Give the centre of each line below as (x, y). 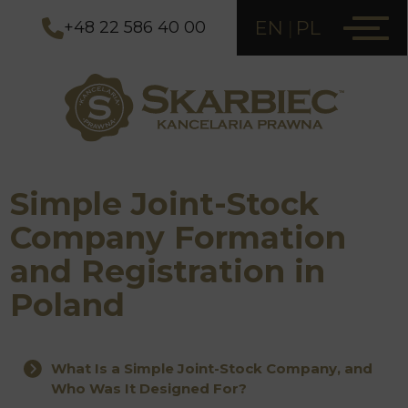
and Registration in (168, 272)
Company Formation (178, 238)
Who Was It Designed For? (149, 389)
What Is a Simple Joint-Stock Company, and (212, 369)
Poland (68, 306)
